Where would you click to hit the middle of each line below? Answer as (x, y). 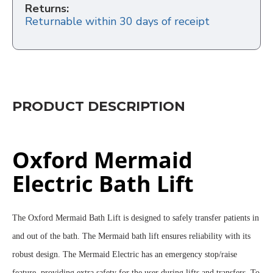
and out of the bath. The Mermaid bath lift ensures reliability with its (131, 236)
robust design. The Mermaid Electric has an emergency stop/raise (125, 255)
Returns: (47, 9)
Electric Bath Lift (103, 184)
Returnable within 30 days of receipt (117, 22)
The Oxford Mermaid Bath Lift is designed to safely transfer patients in (136, 218)
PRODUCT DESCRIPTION (99, 107)
